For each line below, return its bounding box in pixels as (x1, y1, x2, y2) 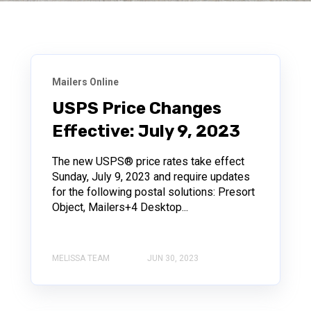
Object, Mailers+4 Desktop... (52, 200, 188, 214)
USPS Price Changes (52, 98, 221, 118)
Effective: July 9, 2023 (52, 121, 240, 141)
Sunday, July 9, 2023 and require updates (52, 169, 250, 183)
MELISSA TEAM (52, 253, 110, 263)
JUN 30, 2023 (147, 253, 199, 263)
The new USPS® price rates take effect (52, 154, 244, 168)
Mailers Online (52, 76, 119, 87)
